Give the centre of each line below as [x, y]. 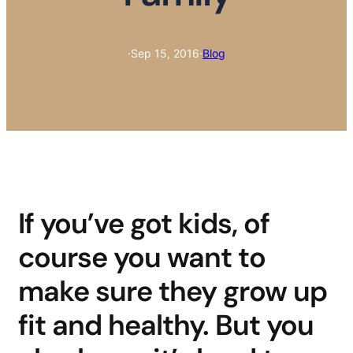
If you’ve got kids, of [144, 224]
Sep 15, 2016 [165, 54]
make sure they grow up [173, 292]
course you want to [142, 258]
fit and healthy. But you [166, 325]
